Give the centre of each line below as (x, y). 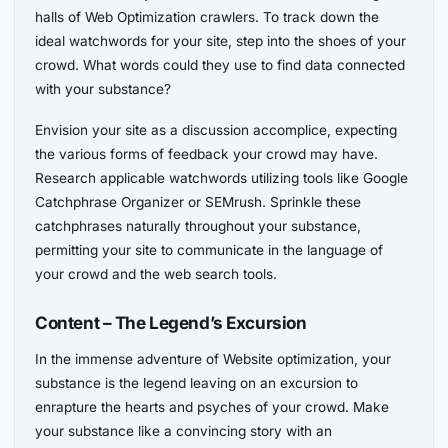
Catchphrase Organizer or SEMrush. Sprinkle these (198, 201)
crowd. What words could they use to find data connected (220, 64)
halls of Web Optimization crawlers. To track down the (207, 16)
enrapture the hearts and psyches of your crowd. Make (212, 406)
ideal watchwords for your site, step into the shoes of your (221, 40)
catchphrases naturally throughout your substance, (198, 225)
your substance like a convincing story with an (184, 430)
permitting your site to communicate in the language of (209, 249)
